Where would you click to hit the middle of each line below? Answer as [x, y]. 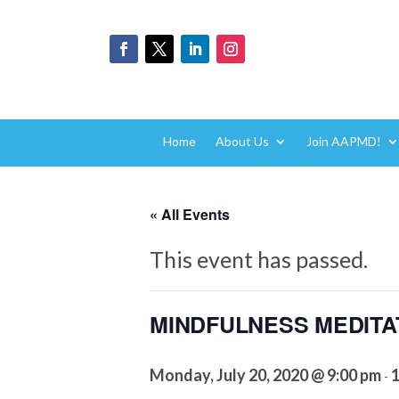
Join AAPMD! [343, 141]
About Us [242, 141]
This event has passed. [259, 259]
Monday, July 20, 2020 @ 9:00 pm [265, 375]
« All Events [190, 214]
